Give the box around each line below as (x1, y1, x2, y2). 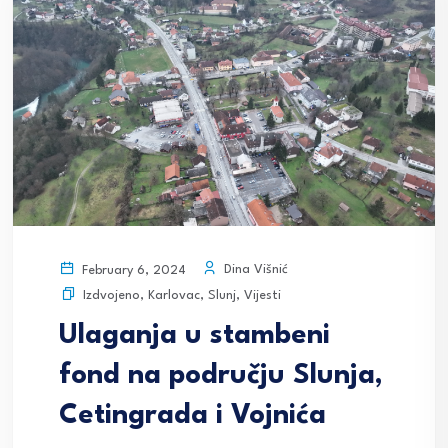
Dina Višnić (220, 263, 288, 277)
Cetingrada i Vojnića (59, 401, 326, 430)
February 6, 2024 (78, 263, 186, 277)
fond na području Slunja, (59, 361, 383, 390)
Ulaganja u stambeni (59, 321, 330, 350)
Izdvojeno (83, 288, 140, 302)
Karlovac (148, 288, 200, 302)
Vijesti (244, 288, 281, 302)
